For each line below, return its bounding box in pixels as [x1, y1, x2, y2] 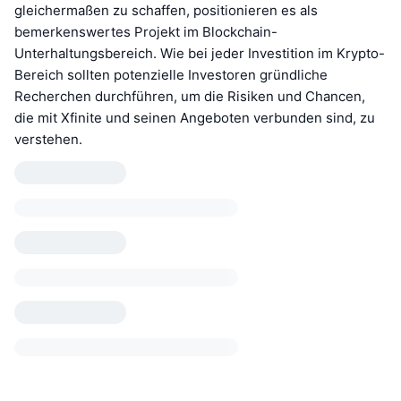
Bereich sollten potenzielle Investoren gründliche [14, 65, 328, 83]
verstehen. [14, 130, 82, 148]
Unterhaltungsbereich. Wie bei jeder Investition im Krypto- [14, 44, 385, 62]
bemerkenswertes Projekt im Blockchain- [14, 22, 277, 40]
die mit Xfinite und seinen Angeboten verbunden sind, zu [14, 108, 375, 126]
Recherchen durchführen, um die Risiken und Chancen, [14, 87, 365, 105]
